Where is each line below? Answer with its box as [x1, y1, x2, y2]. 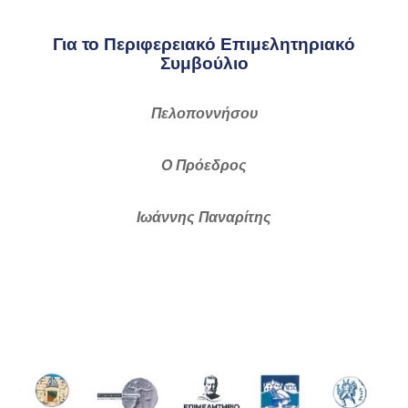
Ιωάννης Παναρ [137, 209, 244, 225]
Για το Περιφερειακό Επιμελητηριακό [53, 34, 355, 54]
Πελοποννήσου [150, 105, 258, 121]
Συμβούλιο [159, 53, 249, 73]
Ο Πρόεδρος [161, 157, 247, 173]
